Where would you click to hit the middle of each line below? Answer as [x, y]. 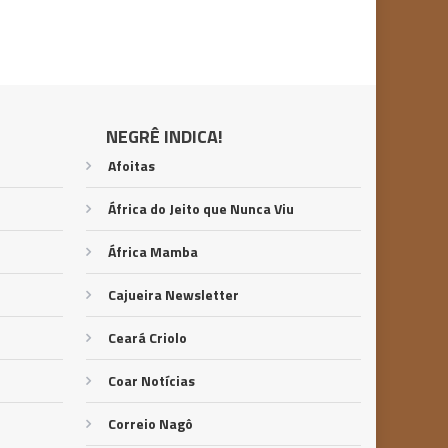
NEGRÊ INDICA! [165, 136]
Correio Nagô [151, 423]
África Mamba [153, 251]
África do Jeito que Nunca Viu [201, 208]
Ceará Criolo [148, 337]
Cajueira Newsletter [174, 294]
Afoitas [132, 165]
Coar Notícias [152, 380]
